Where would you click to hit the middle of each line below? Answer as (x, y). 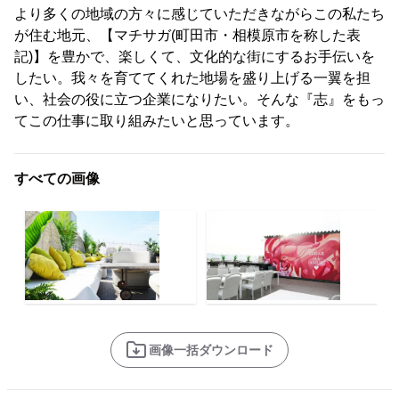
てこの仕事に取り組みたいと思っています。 (157, 121)
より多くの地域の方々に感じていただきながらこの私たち (199, 14)
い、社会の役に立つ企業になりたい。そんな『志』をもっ (199, 100)
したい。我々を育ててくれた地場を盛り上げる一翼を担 (192, 78)
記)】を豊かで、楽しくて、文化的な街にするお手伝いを (195, 57)
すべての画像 (57, 179)
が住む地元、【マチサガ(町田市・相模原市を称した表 (187, 36)
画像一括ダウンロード (211, 350)
